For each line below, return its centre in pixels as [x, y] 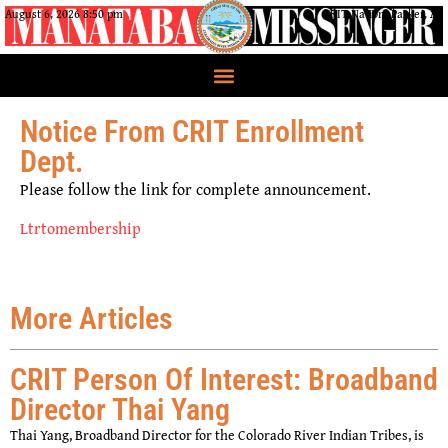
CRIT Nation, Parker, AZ [383, 13]
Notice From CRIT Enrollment [192, 132]
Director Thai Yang [120, 410]
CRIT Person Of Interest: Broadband [224, 380]
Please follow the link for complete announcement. [195, 189]
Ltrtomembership [80, 227]
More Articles [91, 319]
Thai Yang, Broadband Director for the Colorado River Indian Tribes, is [217, 435]
